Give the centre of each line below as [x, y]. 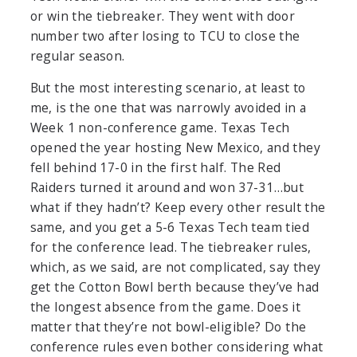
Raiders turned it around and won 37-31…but [167, 188]
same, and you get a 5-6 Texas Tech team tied [169, 228]
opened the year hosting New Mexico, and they [175, 148]
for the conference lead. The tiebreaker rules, [171, 247]
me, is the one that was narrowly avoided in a [168, 108]
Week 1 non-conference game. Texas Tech [160, 128]
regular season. [77, 56]
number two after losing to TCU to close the [165, 36]
